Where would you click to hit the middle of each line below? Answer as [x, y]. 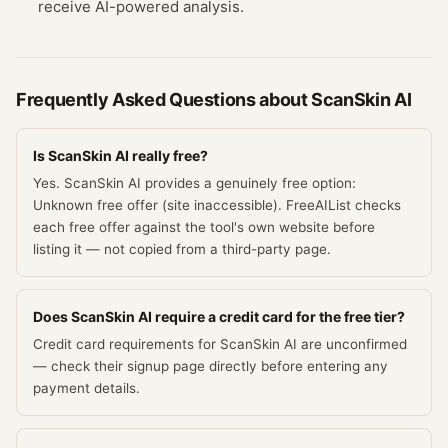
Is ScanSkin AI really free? [120, 155]
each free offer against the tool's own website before [204, 227]
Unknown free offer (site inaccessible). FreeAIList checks [217, 205]
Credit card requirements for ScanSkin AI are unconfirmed [220, 344]
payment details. [86, 388]
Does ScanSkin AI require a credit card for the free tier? [219, 316]
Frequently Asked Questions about [164, 99]
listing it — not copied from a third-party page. [182, 249]
